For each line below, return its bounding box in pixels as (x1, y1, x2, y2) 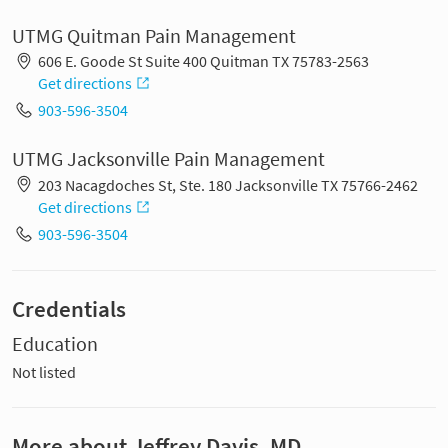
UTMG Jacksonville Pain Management (12, 146, 325, 173)
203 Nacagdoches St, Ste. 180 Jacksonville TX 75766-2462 (37, 174, 418, 195)
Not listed (12, 361, 76, 382)
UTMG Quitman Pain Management (12, 22, 296, 49)
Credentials (12, 294, 126, 323)
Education (12, 330, 98, 357)
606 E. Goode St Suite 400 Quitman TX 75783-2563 (37, 51, 369, 72)
